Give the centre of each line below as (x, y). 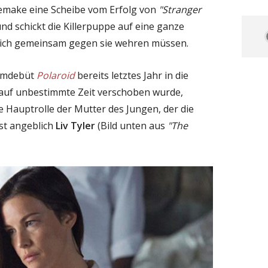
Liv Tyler (75, 125)
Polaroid (56, 75)
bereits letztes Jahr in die (132, 75)
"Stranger (180, 9)
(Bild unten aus (131, 125)
